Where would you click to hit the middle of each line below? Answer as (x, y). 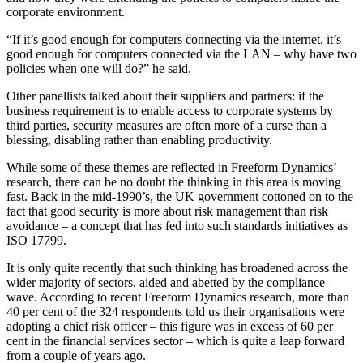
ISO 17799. (36, 241)
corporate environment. (66, 12)
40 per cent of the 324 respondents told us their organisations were (175, 312)
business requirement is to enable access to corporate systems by (170, 111)
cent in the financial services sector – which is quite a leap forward (175, 341)
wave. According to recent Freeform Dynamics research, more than (178, 297)
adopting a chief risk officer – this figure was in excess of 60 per (170, 327)
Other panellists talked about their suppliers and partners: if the (165, 96)
